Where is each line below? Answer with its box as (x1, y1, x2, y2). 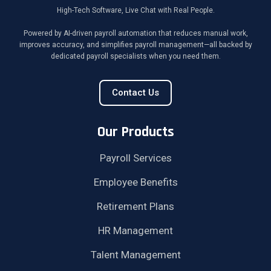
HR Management (98, 224, 173, 237)
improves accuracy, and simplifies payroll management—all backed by (19, 40, 252, 49)
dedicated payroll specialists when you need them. (50, 51, 221, 60)
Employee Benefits (93, 175, 178, 188)
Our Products (97, 122, 174, 141)
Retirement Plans (97, 200, 174, 212)
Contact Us (112, 87, 159, 98)
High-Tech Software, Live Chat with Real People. (56, 5, 215, 15)
